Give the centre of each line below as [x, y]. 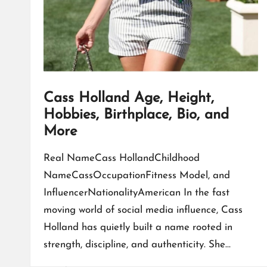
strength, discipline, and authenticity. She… [137, 245]
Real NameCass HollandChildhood [122, 159]
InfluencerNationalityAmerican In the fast [136, 193]
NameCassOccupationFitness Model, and [137, 176]
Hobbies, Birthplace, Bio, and [136, 115]
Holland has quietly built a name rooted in [138, 228]
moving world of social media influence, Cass [143, 210]
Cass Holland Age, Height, [129, 99]
